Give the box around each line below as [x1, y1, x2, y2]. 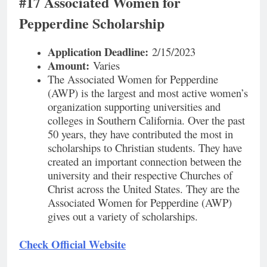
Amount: [48, 57, 89, 73]
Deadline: [101, 43, 148, 60]
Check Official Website [19, 235, 126, 252]
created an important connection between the [48, 153, 241, 169]
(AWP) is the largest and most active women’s [48, 85, 248, 100]
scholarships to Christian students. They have [48, 139, 242, 155]
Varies [89, 57, 120, 73]
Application [48, 43, 101, 60]
